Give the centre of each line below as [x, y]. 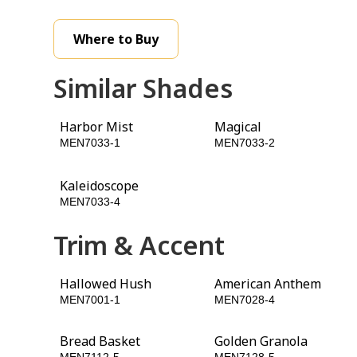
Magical [238, 127]
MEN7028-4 [244, 300]
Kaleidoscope [100, 186]
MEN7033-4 [90, 202]
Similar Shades [143, 88]
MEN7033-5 [245, 202]
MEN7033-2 [245, 143]
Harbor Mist [97, 127]
